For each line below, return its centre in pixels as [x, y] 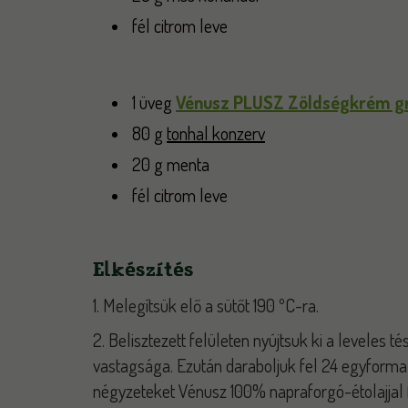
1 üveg [152, 102]
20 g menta [171, 164]
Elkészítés [143, 269]
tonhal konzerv [216, 133]
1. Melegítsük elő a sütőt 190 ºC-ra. [208, 305]
